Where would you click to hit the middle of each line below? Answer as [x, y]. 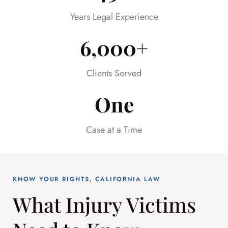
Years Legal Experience [114, 17]
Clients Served [114, 74]
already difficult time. [73, 8]
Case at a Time [114, 130]
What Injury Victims [104, 205]
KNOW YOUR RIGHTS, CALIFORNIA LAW [87, 179]
